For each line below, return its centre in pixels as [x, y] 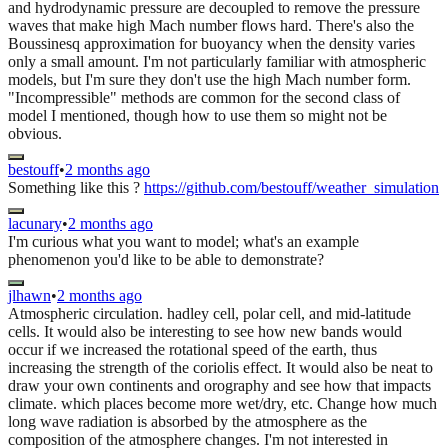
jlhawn [29, 295]
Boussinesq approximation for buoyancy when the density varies [211, 43]
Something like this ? [76, 187]
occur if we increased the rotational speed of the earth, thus [192, 349]
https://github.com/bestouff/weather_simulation [291, 187]
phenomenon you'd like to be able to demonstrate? [166, 259]
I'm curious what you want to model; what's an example [183, 241]
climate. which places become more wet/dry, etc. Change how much [222, 403]
